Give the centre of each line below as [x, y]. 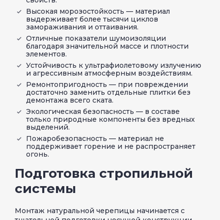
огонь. [38, 154]
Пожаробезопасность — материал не [95, 138]
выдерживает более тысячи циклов [92, 19]
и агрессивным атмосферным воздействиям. [109, 73]
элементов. [46, 54]
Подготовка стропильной [104, 173]
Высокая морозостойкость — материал [98, 11]
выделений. [48, 127]
